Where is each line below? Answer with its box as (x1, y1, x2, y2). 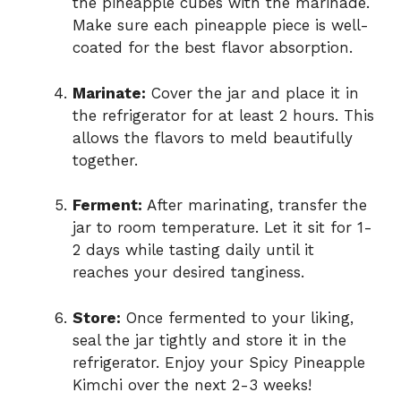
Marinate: (73, 83, 146, 102)
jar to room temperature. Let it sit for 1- (73, 218, 372, 237)
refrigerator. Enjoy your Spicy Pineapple (73, 353, 365, 371)
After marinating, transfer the (142, 196, 367, 215)
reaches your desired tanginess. (73, 263, 304, 282)
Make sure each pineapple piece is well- (73, 16, 369, 35)
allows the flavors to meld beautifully (73, 128, 353, 147)
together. (73, 150, 138, 169)
